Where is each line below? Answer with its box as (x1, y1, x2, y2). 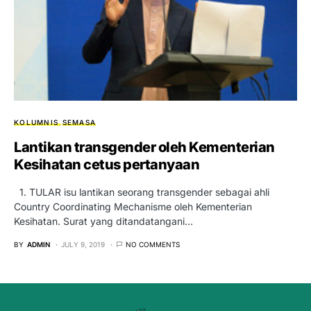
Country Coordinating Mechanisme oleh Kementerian (14, 200, 252, 212)
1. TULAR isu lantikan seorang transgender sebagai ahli (14, 185, 269, 198)
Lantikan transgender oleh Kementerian (14, 138, 275, 155)
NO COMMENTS (126, 239, 180, 249)
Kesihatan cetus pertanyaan (14, 155, 199, 173)
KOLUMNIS (14, 117, 58, 126)
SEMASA (62, 117, 96, 126)
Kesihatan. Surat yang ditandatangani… (14, 215, 193, 227)
